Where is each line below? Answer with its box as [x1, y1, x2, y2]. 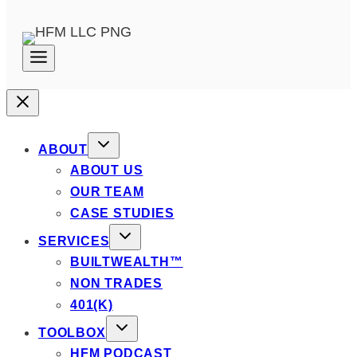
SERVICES [38, 234, 110, 249]
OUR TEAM [70, 185, 144, 199]
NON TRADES [70, 277, 163, 291]
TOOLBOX [38, 326, 106, 340]
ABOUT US [70, 163, 143, 178]
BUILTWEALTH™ [70, 255, 183, 269]
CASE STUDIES [70, 206, 175, 221]
